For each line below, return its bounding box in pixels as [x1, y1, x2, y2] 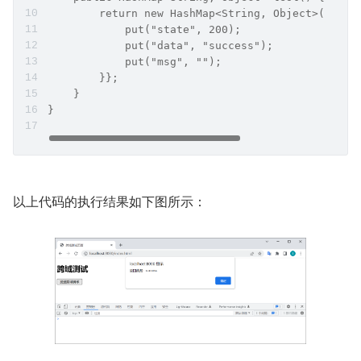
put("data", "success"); [48, 39, 273, 52]
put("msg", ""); [48, 56, 222, 68]
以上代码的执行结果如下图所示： [13, 192, 206, 211]
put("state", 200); [48, 23, 241, 36]
